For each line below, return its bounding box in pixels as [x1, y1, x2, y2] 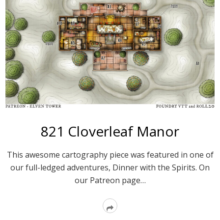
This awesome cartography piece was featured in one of [6, 149, 214, 161]
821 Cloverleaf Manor [41, 122, 179, 141]
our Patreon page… [74, 175, 146, 186]
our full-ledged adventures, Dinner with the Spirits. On [10, 162, 210, 173]
